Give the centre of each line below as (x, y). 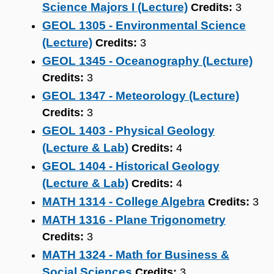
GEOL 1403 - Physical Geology (128, 131)
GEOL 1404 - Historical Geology (131, 166)
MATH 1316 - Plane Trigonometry (134, 220)
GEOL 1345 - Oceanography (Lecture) (147, 61)
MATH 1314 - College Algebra (124, 202)
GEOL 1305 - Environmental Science (144, 25)
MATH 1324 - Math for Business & (136, 255)
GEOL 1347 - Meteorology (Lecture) (141, 96)
